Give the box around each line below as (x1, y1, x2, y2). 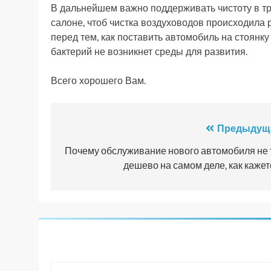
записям (62, 165, 123, 184)
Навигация (62, 122, 139, 140)
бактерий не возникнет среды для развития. (51, 45, 247, 57)
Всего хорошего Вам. (51, 74, 146, 87)
